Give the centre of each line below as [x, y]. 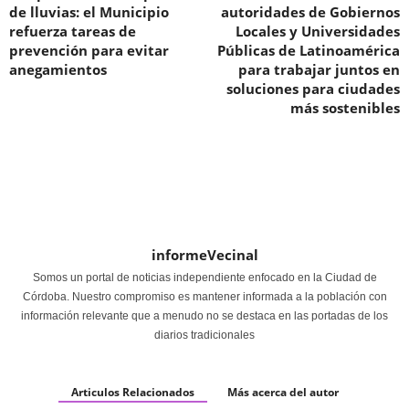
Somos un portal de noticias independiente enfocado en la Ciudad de [204, 278]
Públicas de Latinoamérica [309, 51]
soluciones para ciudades [313, 89]
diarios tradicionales [204, 336]
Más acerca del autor [283, 393]
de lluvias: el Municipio [89, 12]
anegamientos [58, 70]
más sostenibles [345, 108]
